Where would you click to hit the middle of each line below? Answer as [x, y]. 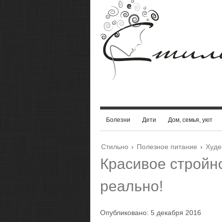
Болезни [118, 120]
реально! [132, 186]
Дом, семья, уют [190, 120]
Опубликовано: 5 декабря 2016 [151, 213]
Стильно [115, 147]
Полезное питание [167, 147]
